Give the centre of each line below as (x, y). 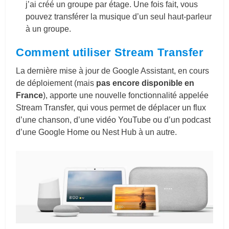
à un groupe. (49, 29)
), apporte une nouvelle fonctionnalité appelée (126, 95)
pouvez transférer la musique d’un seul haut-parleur (119, 17)
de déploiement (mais (56, 83)
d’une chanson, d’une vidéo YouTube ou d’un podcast (113, 120)
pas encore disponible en (145, 83)
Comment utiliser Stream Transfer (110, 52)
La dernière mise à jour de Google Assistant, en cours (113, 71)
